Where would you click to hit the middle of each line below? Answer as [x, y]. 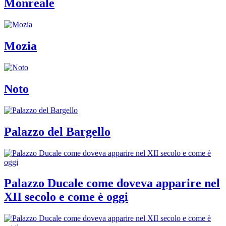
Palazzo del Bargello [57, 131]
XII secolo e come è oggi [66, 197]
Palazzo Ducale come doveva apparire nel [112, 183]
